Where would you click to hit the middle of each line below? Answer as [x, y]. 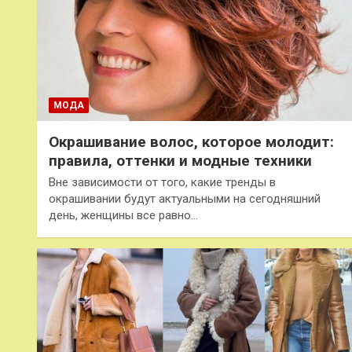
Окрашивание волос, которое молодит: [191, 141]
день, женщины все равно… [123, 215]
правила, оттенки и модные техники [180, 160]
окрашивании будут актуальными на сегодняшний [185, 198]
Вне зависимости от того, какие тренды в [162, 182]
